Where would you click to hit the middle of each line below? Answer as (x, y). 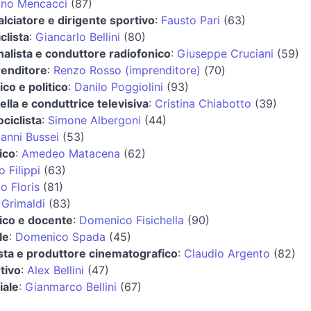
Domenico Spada (60, 236)
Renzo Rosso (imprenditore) (127, 70)
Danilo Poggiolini (119, 86)
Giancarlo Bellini (78, 36)
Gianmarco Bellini (71, 286)
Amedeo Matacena (71, 153)
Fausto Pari (191, 20)
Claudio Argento (227, 253)
